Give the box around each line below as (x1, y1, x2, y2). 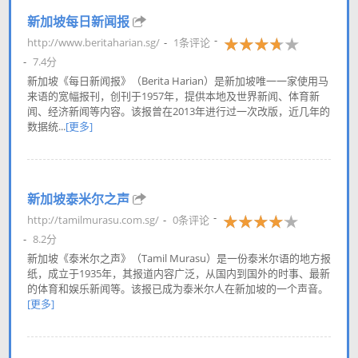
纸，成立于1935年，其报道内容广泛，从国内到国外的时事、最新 (27, 266, 330, 280)
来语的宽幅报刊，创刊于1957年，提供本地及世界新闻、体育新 (27, 89, 320, 103)
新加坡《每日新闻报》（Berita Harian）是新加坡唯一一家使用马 (27, 74, 328, 88)
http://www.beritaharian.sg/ (27, 34, 160, 50)
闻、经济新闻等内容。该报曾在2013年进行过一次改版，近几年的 (27, 104, 330, 118)
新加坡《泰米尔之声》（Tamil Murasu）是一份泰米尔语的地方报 (27, 251, 331, 265)
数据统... (27, 119, 66, 133)
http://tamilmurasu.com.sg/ (27, 212, 159, 227)
